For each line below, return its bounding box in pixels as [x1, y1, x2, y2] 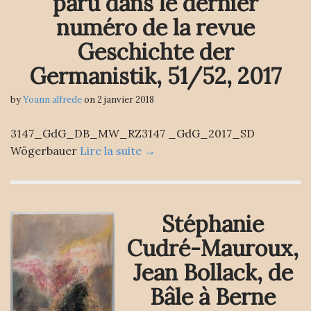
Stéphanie [162, 210, 264, 238]
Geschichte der [77, 37, 234, 66]
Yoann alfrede [23, 94, 82, 106]
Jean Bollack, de [133, 258, 293, 287]
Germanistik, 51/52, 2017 [30, 62, 281, 90]
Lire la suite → [80, 144, 155, 158]
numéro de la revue [56, 13, 255, 42]
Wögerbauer [10, 144, 80, 158]
